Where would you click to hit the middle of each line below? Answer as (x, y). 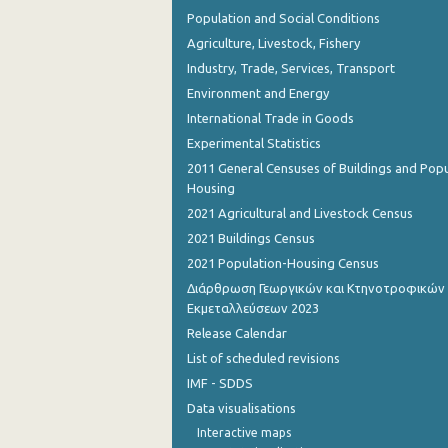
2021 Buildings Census (251, 238)
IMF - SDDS (220, 383)
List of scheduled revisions (263, 358)
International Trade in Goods (270, 118)
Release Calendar (237, 333)
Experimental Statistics (254, 143)
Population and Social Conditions (283, 18)
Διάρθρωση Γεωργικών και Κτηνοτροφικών (316, 288)
